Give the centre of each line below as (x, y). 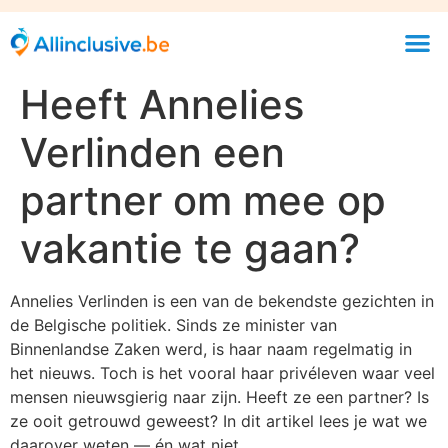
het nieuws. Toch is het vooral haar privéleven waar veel (222, 372)
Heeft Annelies (162, 104)
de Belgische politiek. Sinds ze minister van (173, 324)
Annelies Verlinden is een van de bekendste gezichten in (222, 300)
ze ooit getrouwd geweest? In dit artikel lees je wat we (218, 420)
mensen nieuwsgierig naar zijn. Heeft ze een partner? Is (219, 396)
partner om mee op (203, 200)
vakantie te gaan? (190, 248)
